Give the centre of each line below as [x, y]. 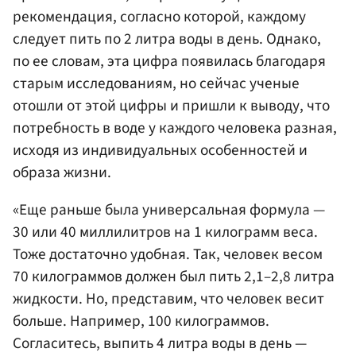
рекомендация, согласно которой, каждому [159, 16]
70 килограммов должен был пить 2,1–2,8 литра [174, 276]
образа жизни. [62, 172]
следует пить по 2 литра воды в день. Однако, [167, 39]
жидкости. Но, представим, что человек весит [168, 298]
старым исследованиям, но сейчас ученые [156, 83]
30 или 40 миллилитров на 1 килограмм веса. [165, 232]
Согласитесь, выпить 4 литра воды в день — [160, 343]
